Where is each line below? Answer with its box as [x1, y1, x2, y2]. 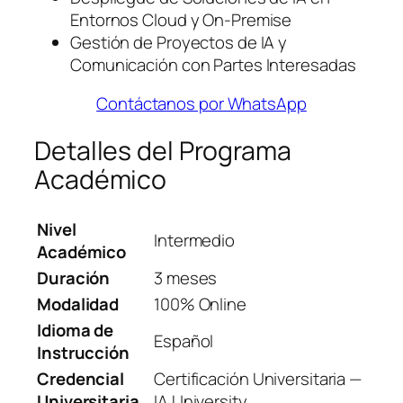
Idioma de [37, 318, 114, 342]
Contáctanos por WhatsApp [96, 92, 307, 116]
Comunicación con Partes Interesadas [70, 52, 356, 76]
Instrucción [37, 340, 130, 364]
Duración [37, 265, 111, 290]
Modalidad [37, 291, 120, 316]
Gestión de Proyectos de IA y [70, 30, 288, 54]
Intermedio [154, 228, 235, 252]
